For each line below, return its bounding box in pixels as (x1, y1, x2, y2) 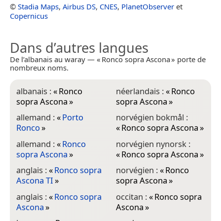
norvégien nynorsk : (115, 138, 190, 149)
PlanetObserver (121, 1, 174, 11)
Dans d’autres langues (10, 38, 148, 57)
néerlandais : (115, 85, 166, 97)
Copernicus (10, 10, 48, 21)
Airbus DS (63, 1, 96, 11)
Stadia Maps (18, 1, 59, 11)
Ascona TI (16, 175, 53, 186)
